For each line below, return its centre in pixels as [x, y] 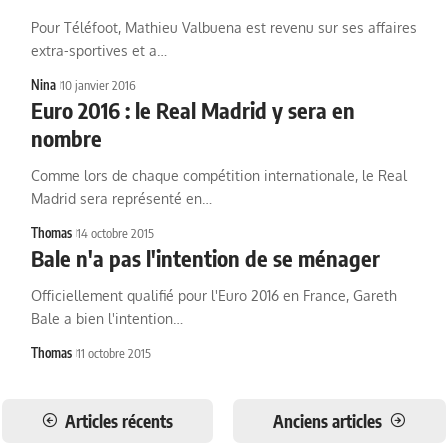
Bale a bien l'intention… [106, 318]
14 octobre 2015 [115, 233]
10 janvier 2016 [98, 85]
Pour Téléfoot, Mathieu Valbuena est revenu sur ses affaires [223, 27]
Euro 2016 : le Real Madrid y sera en [192, 110]
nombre [66, 138]
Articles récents [118, 421]
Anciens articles [327, 421]
